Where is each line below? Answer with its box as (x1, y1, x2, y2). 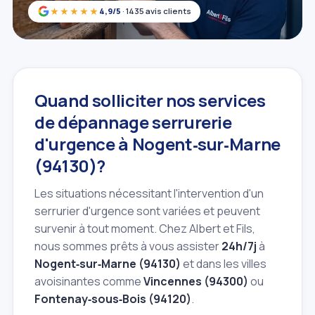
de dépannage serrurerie (34, 110, 232, 134)
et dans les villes (181, 255, 266, 271)
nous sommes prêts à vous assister (34, 238, 221, 254)
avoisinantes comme (34, 273, 143, 289)
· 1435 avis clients (121, 6, 191, 17)
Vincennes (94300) (143, 273, 248, 289)
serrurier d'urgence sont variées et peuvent (34, 202, 260, 219)
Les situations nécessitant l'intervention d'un (34, 185, 264, 201)
